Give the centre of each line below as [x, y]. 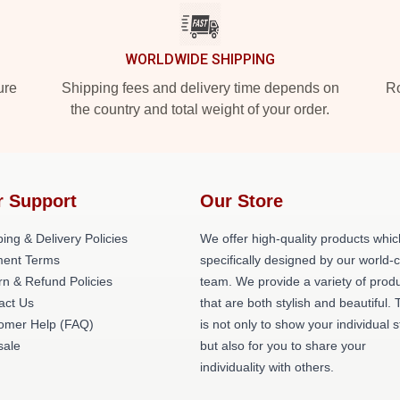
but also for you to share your [283, 346]
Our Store [242, 201]
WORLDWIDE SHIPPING [200, 59]
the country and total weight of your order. [200, 109]
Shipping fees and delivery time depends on [200, 88]
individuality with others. [267, 367]
